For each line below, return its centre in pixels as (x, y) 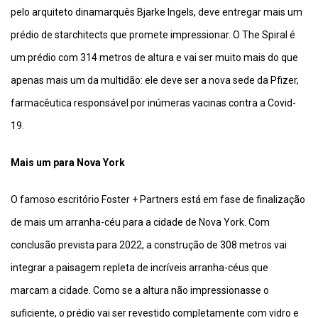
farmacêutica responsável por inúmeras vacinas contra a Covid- (153, 103)
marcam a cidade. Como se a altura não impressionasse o (140, 291)
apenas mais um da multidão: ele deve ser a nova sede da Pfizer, (155, 81)
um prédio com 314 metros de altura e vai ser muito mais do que (154, 58)
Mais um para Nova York (68, 163)
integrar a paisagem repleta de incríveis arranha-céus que (139, 268)
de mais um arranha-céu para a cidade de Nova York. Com (140, 223)
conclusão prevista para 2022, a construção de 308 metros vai (149, 245)
